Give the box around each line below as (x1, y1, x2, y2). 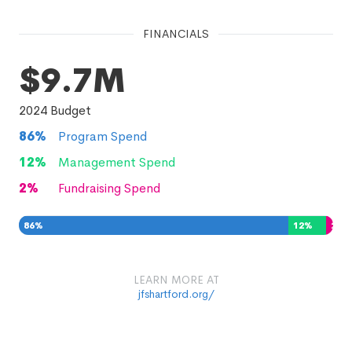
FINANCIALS (143, 27, 209, 41)
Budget (47, 102, 91, 119)
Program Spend (58, 128, 147, 145)
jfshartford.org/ (137, 287, 214, 301)
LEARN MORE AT (133, 273, 219, 287)
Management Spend (58, 154, 175, 170)
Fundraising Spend (58, 180, 160, 196)
